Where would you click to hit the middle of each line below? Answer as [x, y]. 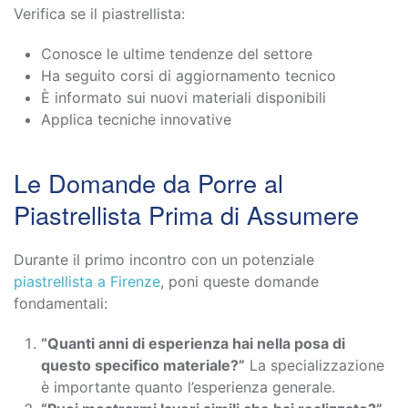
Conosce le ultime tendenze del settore [177, 53]
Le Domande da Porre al [148, 182]
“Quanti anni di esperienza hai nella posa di [193, 343]
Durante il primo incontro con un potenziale [164, 259]
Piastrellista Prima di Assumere [186, 214]
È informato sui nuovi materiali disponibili [184, 97]
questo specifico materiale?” [143, 365]
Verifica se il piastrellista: [99, 13]
